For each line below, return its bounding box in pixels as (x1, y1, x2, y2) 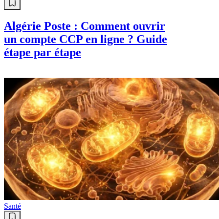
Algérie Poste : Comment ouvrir (4, 20, 165, 33)
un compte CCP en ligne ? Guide (4, 33, 167, 46)
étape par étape (4, 46, 81, 59)
